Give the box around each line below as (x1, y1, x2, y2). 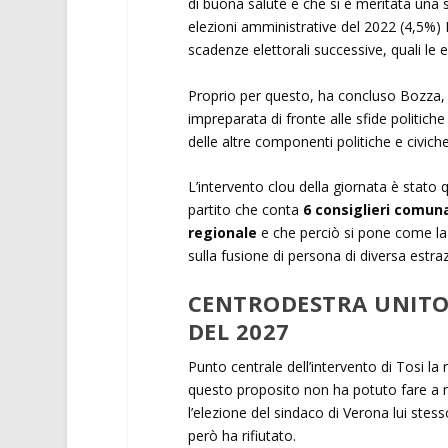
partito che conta (187, 199, 299, 219)
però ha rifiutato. (187, 426, 300, 446)
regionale (187, 222, 257, 242)
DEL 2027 (187, 316, 290, 347)
